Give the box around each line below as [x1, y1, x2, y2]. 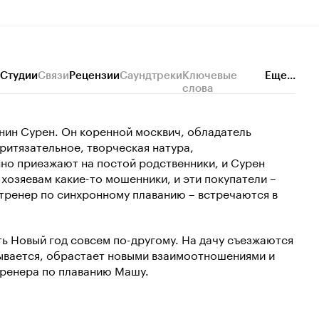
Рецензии [69, 68, 120, 82]
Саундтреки [120, 68, 182, 82]
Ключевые [182, 68, 237, 82]
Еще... [265, 68, 296, 82]
